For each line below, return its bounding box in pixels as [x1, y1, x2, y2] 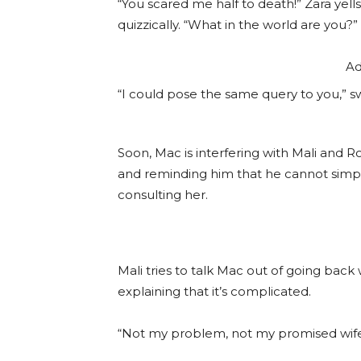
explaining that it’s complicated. [118, 284, 311, 300]
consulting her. [118, 187, 208, 203]
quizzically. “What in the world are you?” [118, 17, 358, 33]
